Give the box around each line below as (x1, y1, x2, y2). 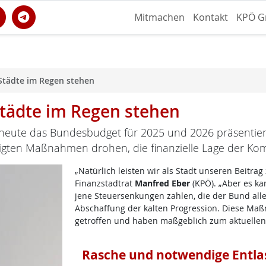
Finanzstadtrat (74, 178, 135, 189)
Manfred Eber (134, 178, 190, 189)
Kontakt (193, 11, 229, 24)
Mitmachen (134, 11, 185, 24)
